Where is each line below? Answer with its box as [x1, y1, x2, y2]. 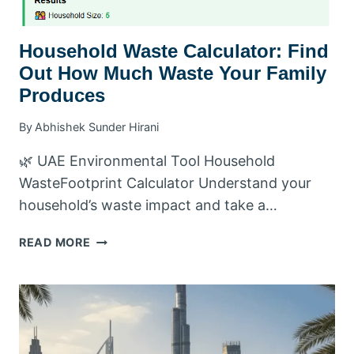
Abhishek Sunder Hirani [35, 120, 160, 134]
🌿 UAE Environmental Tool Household [19, 153, 275, 170]
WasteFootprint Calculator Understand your [19, 175, 311, 192]
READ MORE [19, 235, 91, 250]
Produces [19, 84, 105, 106]
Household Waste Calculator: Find [19, 40, 329, 62]
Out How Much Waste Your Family [19, 62, 326, 84]
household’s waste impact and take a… [19, 197, 277, 214]
